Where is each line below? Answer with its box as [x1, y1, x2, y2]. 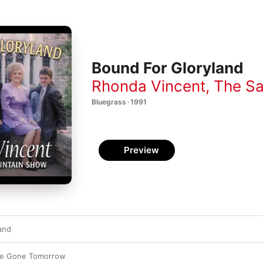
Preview [124, 144, 159, 156]
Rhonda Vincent [92, 76, 205, 95]
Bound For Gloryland [92, 59, 244, 77]
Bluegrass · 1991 [92, 97, 147, 106]
